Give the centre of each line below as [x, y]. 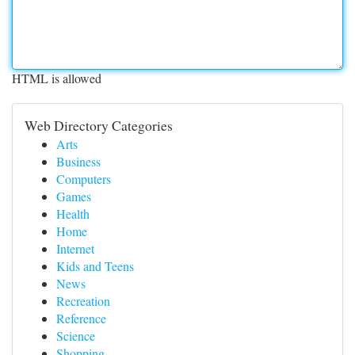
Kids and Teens [95, 266]
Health [73, 214]
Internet [75, 248]
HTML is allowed [57, 78]
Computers [84, 179]
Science [76, 336]
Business [78, 161]
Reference [81, 318]
